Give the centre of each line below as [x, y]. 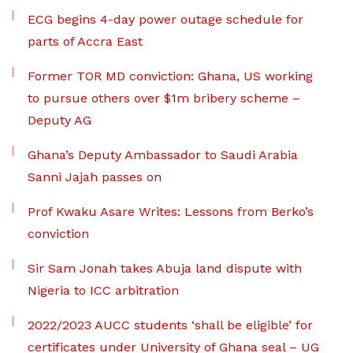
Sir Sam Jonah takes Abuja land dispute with [165, 268]
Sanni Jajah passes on [95, 177]
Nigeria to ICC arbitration [103, 290]
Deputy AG [59, 120]
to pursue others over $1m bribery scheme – [164, 98]
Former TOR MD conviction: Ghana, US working [170, 76]
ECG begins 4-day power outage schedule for [165, 19]
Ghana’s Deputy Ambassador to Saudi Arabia [163, 155]
